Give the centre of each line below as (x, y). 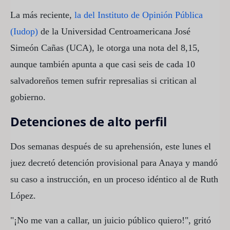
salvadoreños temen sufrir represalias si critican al (103, 80)
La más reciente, (42, 15)
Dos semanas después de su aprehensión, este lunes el (111, 146)
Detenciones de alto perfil (89, 121)
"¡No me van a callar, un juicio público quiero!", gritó (111, 220)
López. (23, 195)
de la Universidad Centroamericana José (116, 31)
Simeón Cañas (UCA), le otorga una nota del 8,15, (105, 47)
